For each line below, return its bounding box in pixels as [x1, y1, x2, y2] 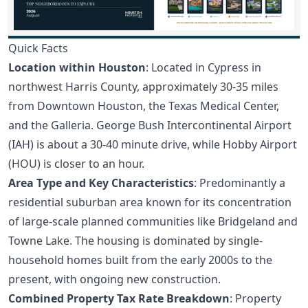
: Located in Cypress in [146, 60, 261, 76]
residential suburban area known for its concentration [8, 195, 291, 210]
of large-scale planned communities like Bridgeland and [8, 214, 298, 230]
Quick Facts [8, 41, 68, 56]
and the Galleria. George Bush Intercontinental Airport [8, 118, 291, 133]
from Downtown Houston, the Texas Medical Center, [8, 98, 279, 114]
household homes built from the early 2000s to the [8, 252, 272, 268]
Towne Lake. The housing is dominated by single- [8, 233, 263, 249]
